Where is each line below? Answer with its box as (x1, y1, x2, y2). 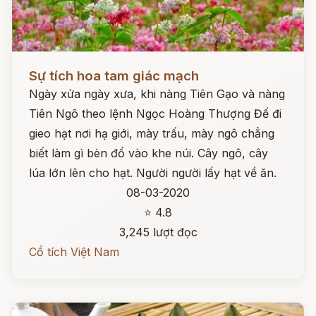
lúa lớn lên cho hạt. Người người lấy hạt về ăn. (29, 166, 276, 180)
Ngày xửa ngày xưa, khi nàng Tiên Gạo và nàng (29, 87, 285, 101)
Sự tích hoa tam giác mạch (29, 68, 199, 84)
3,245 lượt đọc (119, 225, 197, 239)
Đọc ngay (12, 58, 63, 72)
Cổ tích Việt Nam (29, 245, 119, 259)
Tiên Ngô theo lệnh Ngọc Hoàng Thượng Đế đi (29, 107, 281, 121)
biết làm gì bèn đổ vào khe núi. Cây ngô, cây (29, 146, 268, 160)
